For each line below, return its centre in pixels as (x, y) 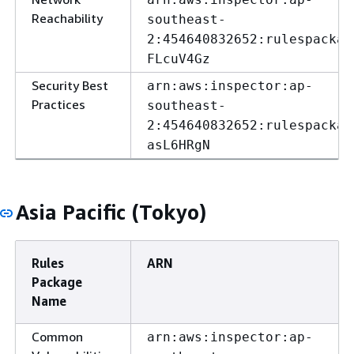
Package (57, 282)
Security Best (70, 85)
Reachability (67, 18)
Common (57, 337)
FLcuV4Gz (179, 59)
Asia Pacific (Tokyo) (111, 212)
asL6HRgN (179, 145)
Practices (58, 104)
